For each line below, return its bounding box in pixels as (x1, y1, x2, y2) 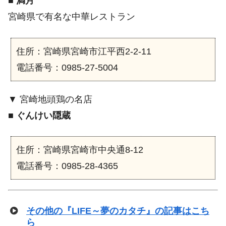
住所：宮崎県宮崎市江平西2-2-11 (16, 46, 151, 56)
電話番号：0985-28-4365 (16, 160, 118, 171)
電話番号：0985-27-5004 (16, 62, 118, 73)
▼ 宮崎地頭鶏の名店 (8, 94, 92, 104)
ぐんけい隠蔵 (16, 110, 71, 121)
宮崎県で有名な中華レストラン (8, 12, 135, 22)
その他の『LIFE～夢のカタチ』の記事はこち (26, 206, 209, 216)
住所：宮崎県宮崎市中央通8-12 (16, 144, 143, 155)
